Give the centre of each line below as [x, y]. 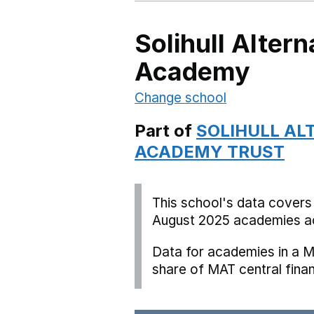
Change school [180, 98]
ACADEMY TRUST [210, 152]
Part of [165, 131]
